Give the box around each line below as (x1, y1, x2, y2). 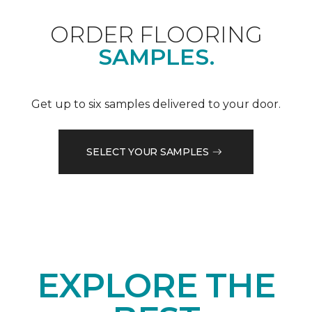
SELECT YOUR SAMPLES (86, 145, 209, 158)
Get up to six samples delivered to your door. (31, 97, 281, 111)
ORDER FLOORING (49, 21, 263, 49)
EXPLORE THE (37, 265, 275, 306)
